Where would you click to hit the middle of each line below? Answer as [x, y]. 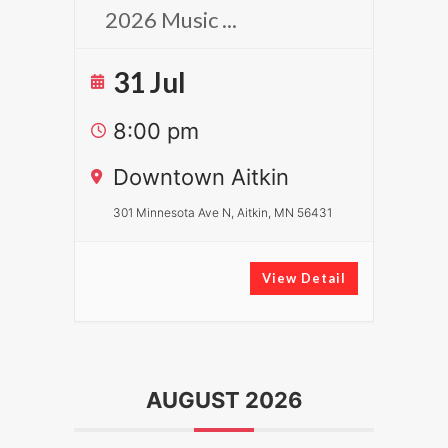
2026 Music [163, 19]
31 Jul [149, 82]
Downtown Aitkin [201, 177]
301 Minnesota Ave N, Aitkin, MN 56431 [222, 212]
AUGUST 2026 [224, 400]
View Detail [304, 278]
